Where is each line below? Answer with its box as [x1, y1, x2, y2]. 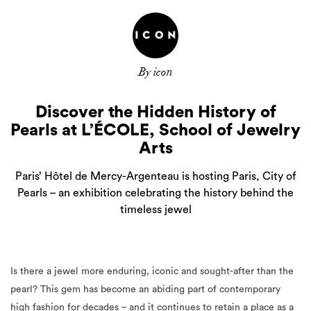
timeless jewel [119, 203, 192, 215]
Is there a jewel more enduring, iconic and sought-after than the [10, 266, 294, 276]
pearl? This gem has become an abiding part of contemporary [10, 284, 280, 294]
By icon [138, 65, 173, 79]
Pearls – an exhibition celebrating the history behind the [17, 187, 294, 199]
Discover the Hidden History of [35, 103, 276, 121]
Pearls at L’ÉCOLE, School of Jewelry [10, 121, 301, 139]
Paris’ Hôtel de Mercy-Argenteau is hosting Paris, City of [15, 170, 296, 182]
